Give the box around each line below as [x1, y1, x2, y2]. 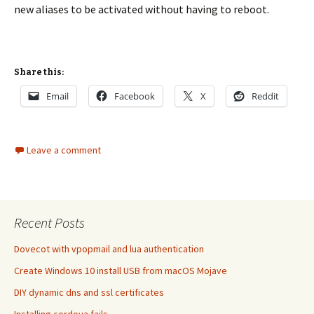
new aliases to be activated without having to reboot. [14, 2, 269, 16]
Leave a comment [27, 144, 101, 156]
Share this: [14, 67, 64, 77]
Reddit [252, 90, 279, 102]
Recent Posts [14, 214, 85, 231]
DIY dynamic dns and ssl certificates [14, 286, 164, 299]
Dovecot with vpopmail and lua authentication [14, 243, 204, 255]
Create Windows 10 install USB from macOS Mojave [14, 264, 227, 277]
